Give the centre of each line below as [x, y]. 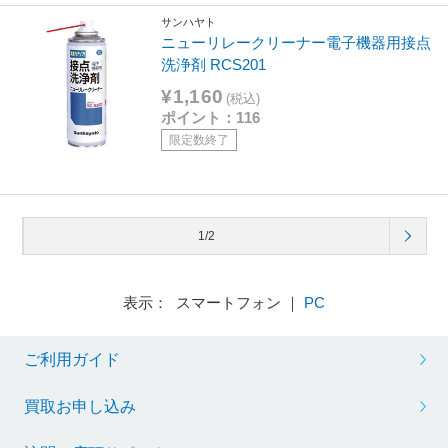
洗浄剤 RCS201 [214, 65]
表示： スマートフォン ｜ [213, 302]
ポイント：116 [211, 117]
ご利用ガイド [71, 360]
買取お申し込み [79, 407]
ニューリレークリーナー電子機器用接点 [296, 43]
